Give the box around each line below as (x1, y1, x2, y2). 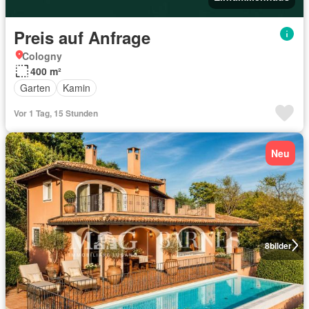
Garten (20, 81, 50, 94)
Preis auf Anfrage (14, 25, 150, 49)
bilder (269, 239, 292, 252)
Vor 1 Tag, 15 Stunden (14, 106, 98, 119)
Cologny (22, 48, 62, 63)
